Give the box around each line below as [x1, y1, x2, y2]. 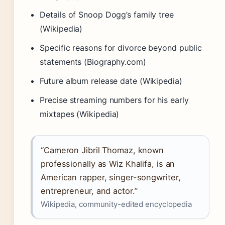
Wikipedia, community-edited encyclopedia [41, 199, 192, 209]
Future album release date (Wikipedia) [40, 76, 182, 86]
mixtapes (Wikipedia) [40, 109, 120, 120]
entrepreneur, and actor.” [41, 186, 138, 196]
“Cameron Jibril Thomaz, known [41, 145, 164, 156]
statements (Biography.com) [40, 57, 146, 67]
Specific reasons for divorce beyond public [40, 43, 202, 53]
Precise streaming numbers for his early [40, 95, 189, 105]
